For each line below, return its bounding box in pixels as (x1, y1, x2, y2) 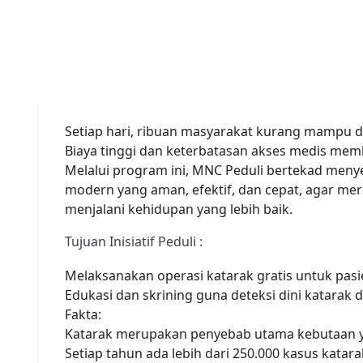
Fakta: (65, 305, 105, 324)
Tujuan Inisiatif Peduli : (65, 233, 203, 251)
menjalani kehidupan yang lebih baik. (65, 200, 293, 218)
